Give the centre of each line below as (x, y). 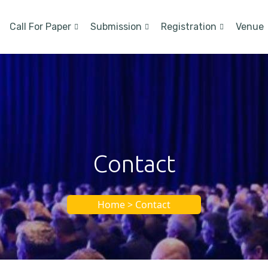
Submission (116, 27)
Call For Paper (40, 27)
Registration (189, 27)
